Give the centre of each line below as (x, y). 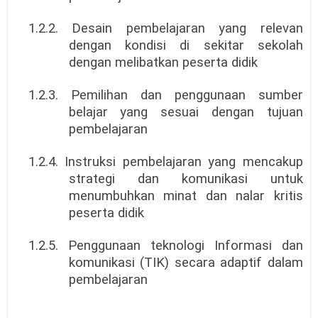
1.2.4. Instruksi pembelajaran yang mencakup (165, 162)
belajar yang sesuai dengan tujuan (186, 113)
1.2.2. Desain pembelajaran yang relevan (165, 29)
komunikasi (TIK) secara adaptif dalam (186, 263)
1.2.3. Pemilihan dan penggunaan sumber (165, 95)
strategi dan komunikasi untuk (186, 179)
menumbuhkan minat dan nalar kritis (186, 196)
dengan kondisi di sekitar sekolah (186, 46)
